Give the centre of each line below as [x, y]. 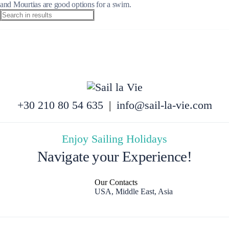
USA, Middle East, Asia [134, 191]
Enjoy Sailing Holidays [114, 139]
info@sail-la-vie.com [164, 105]
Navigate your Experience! [114, 156]
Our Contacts [116, 182]
